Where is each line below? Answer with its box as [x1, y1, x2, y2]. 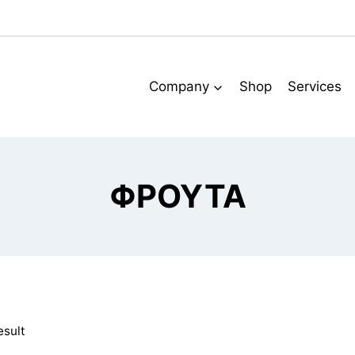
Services [287, 78, 342, 94]
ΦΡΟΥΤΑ [109, 176, 246, 216]
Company [149, 78, 210, 94]
